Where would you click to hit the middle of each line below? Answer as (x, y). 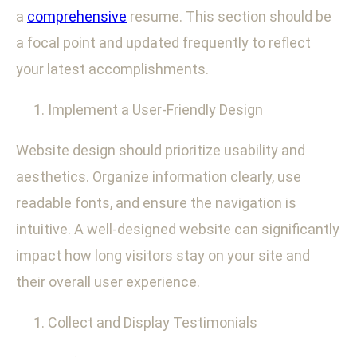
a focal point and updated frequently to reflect (163, 43)
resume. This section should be (229, 17)
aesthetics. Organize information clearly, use (159, 177)
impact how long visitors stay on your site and (163, 256)
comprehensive (77, 17)
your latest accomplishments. (112, 69)
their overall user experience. (108, 282)
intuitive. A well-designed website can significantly (178, 229)
